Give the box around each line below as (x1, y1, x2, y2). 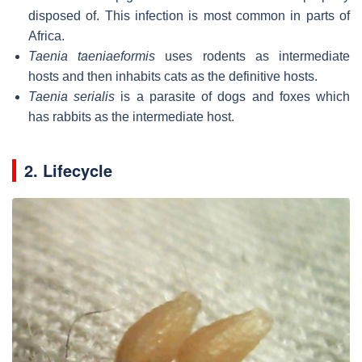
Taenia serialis (28, 89, 116, 103)
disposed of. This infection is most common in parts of (28, 8, 350, 23)
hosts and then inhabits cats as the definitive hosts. (28, 69, 318, 83)
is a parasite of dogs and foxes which (115, 89, 351, 103)
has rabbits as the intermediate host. (28, 109, 234, 124)
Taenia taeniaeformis (28, 48, 156, 63)
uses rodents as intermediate (155, 48, 351, 63)
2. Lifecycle (24, 158, 112, 182)
